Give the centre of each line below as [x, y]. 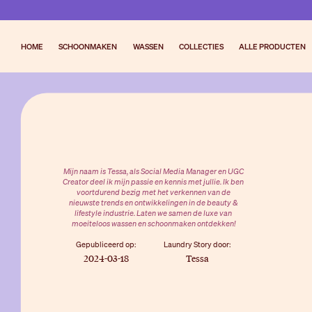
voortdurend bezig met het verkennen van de [153, 192]
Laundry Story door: [197, 244]
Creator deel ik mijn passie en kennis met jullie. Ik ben [154, 181]
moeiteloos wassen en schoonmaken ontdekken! [153, 223]
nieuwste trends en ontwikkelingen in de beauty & [153, 202]
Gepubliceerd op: [106, 244]
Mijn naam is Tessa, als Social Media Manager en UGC [153, 171]
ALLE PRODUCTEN [273, 46]
